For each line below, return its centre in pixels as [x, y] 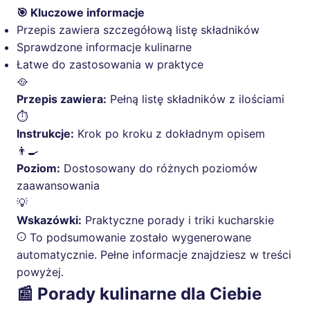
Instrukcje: [45, 134]
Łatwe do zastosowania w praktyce [110, 65]
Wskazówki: [49, 220]
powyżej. [40, 272]
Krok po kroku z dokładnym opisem [170, 134]
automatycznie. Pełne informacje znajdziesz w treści [154, 255]
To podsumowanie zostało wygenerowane [139, 238]
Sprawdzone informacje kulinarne [104, 47]
